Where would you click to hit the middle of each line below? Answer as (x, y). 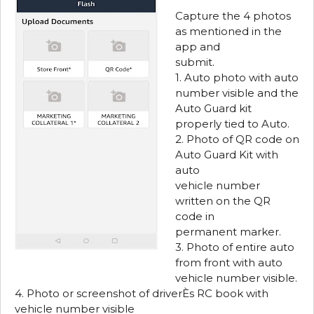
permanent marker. (228, 232)
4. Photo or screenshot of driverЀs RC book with (142, 294)
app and (198, 47)
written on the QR (223, 201)
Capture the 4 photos (233, 16)
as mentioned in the (228, 32)
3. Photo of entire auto (235, 247)
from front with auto (229, 263)
